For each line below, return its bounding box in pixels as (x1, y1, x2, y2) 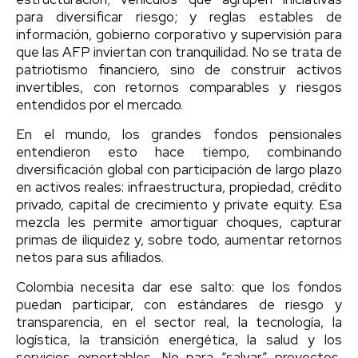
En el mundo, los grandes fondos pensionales (16, 125, 342, 143)
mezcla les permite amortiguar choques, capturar (16, 213, 342, 231)
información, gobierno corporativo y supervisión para (16, 25, 342, 43)
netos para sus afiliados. (16, 248, 164, 266)
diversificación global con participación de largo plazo (16, 160, 342, 178)
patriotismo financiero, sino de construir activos (16, 60, 342, 78)
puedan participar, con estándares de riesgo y (16, 295, 342, 313)
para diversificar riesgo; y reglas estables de (16, 7, 342, 26)
